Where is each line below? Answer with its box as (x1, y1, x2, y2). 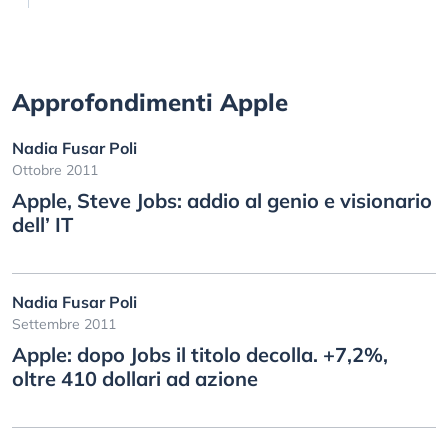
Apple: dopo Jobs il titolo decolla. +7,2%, (12, 342, 388, 367)
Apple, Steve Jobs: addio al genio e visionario (12, 188, 432, 213)
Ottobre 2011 (12, 161, 98, 179)
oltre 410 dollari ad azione (12, 366, 258, 391)
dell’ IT (12, 212, 73, 237)
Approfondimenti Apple (12, 87, 288, 117)
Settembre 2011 (12, 315, 116, 333)
